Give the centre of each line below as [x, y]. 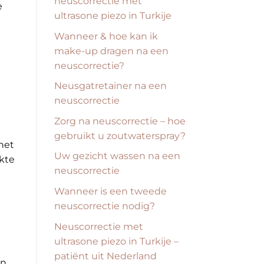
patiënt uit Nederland [105, 256]
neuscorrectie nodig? [105, 206]
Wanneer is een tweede [110, 191]
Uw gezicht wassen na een [117, 156]
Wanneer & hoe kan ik [106, 36]
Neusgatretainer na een [110, 86]
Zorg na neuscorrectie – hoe [120, 121]
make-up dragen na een [111, 51]
